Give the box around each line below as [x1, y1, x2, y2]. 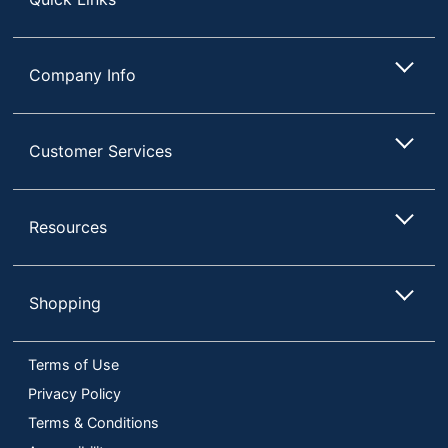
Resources [29, 216, 108, 237]
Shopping [29, 292, 102, 313]
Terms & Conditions [28, 413, 159, 431]
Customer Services [29, 140, 173, 161]
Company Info [29, 64, 137, 85]
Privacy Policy [28, 384, 121, 402]
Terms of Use [28, 355, 119, 373]
